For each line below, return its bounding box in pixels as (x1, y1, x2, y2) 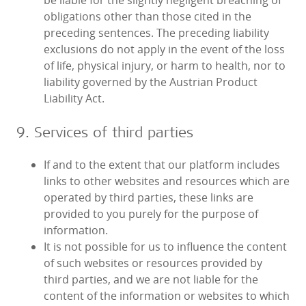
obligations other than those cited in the (44, 9, 251, 25)
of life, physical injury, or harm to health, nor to (44, 58, 286, 74)
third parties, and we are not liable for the (44, 272, 258, 288)
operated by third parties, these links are (44, 190, 253, 206)
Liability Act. (44, 91, 105, 107)
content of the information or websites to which (44, 288, 290, 304)
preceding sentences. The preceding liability (44, 25, 269, 41)
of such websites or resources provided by (44, 255, 262, 271)
